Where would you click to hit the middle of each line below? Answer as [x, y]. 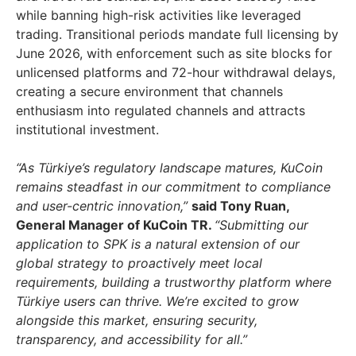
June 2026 [48, 54]
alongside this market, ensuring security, [137, 321]
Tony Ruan [253, 206]
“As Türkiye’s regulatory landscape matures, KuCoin [169, 168]
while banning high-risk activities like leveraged [159, 15]
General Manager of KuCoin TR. [115, 225]
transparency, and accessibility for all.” [132, 340]
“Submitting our [261, 225]
